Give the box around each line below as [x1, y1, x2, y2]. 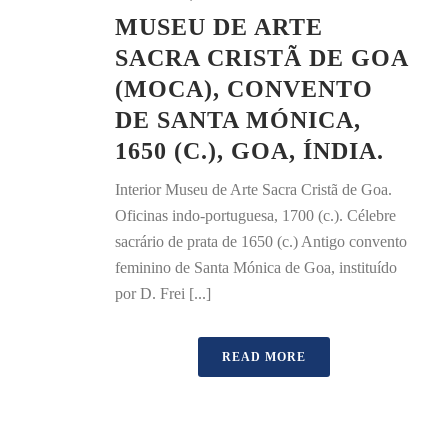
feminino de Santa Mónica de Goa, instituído [115, 259, 397, 277]
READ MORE [222, 350, 306, 365]
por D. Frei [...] [115, 285, 211, 303]
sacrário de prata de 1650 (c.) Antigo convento [115, 233, 407, 251]
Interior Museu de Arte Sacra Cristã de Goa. [115, 181, 392, 199]
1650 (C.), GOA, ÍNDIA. [115, 138, 384, 165]
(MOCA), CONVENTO [115, 76, 373, 103]
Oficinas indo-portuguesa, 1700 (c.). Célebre [115, 207, 396, 225]
